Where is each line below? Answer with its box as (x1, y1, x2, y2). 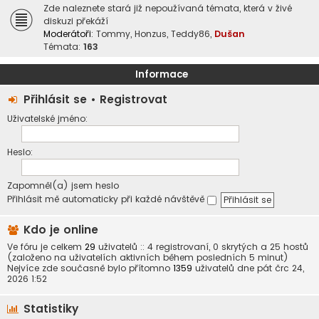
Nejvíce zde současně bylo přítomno (7, 262, 173, 275)
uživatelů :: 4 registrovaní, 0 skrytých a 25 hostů (95, 241, 308, 253)
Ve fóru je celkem (7, 241, 85, 253)
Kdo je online (20, 222, 98, 238)
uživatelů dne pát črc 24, (192, 262, 304, 275)
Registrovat (100, 92, 167, 107)
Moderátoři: (43, 28, 93, 40)
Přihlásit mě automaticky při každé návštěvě (7, 193, 207, 206)
